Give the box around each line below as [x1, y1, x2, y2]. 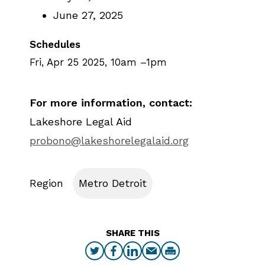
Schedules [30, 38, 80, 50]
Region [30, 177, 63, 189]
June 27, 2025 [53, 9, 123, 21]
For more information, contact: [30, 96, 192, 109]
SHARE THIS [105, 228, 160, 238]
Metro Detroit [79, 177, 147, 189]
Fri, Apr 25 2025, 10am [30, 56, 137, 68]
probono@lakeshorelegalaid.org [30, 134, 189, 147]
